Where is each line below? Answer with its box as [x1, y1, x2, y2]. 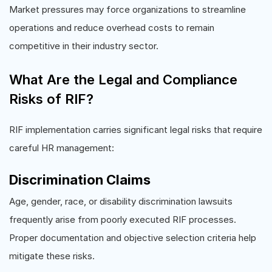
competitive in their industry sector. [9, 39, 158, 52]
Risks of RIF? [9, 90, 93, 107]
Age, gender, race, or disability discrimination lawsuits [9, 195, 233, 207]
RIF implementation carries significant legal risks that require [9, 123, 262, 135]
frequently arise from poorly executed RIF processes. [9, 213, 236, 225]
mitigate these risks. [9, 250, 95, 262]
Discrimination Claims [9, 171, 151, 188]
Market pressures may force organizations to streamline [9, 3, 246, 15]
